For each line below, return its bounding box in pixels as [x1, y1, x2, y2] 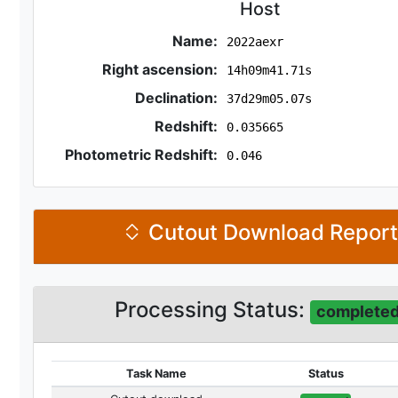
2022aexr [226, 35, 283, 49]
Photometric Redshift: [65, 146, 219, 163]
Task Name [125, 366, 187, 380]
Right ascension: [102, 60, 219, 78]
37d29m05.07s [226, 92, 312, 106]
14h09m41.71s [226, 63, 312, 77]
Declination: [135, 89, 219, 107]
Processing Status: [114, 297, 310, 322]
